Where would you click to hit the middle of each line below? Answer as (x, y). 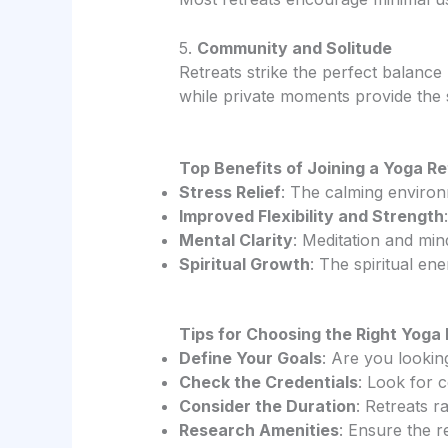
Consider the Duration (267, 405)
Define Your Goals (250, 357)
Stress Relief (229, 191)
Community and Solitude (294, 48)
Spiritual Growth (244, 263)
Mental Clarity (235, 239)
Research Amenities (258, 429)
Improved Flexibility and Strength (311, 215)
